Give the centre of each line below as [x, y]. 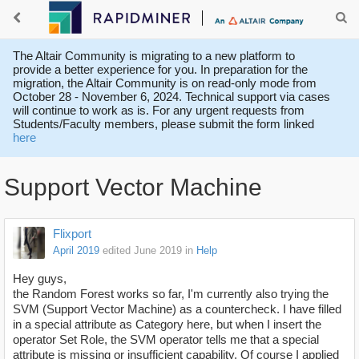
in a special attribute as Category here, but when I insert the [167, 325]
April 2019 [76, 251]
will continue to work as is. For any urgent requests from [159, 110]
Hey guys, [40, 279]
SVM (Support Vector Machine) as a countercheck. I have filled [177, 309]
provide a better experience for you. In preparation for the [160, 69]
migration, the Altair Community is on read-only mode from [165, 83]
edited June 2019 [142, 251]
